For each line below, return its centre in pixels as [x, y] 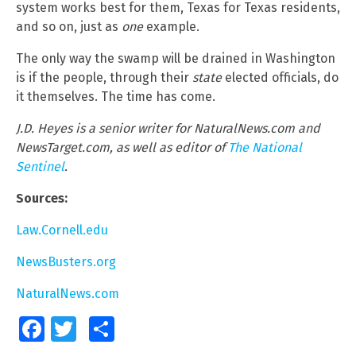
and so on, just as [69, 27]
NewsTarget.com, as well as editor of [122, 148]
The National [265, 148]
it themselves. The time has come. [116, 97]
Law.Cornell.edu [62, 230]
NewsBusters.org [66, 262]
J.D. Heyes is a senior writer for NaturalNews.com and [168, 129]
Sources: [42, 199]
